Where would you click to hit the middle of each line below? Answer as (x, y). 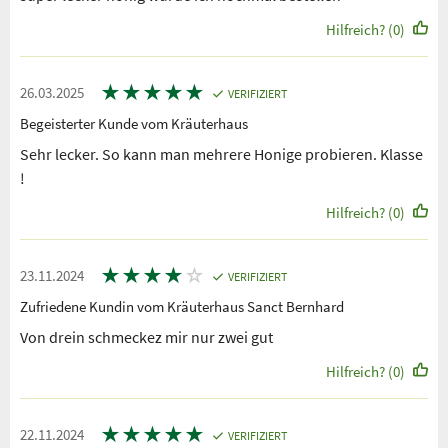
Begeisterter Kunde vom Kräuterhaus (134, 124)
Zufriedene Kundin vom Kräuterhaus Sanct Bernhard (182, 307)
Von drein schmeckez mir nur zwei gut (146, 337)
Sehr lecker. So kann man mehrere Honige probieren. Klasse (221, 154)
